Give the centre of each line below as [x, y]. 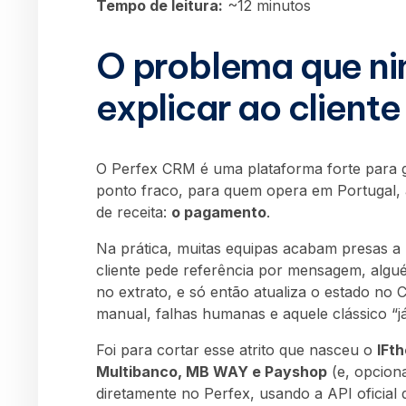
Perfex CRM [154, 169]
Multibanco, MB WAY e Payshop [212, 372]
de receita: [134, 213]
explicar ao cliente [249, 107]
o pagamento [219, 213]
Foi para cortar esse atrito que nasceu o [237, 350]
